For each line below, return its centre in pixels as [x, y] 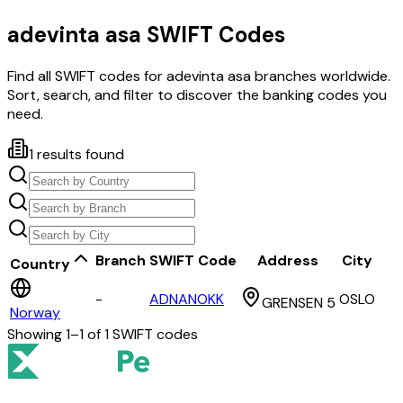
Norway [35, 313]
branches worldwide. [321, 76]
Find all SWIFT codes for [87, 76]
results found [79, 155]
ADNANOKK [187, 300]
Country [40, 264]
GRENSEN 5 [299, 303]
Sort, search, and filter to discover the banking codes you [197, 95]
